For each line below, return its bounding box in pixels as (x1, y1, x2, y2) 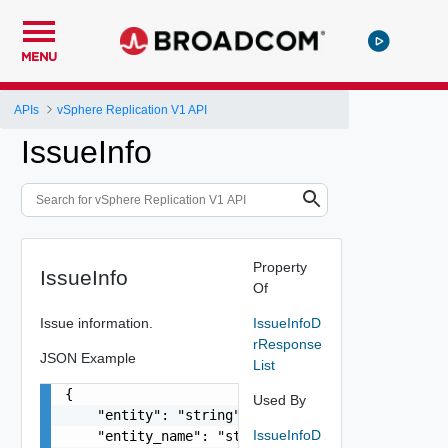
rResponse (252, 335, 322, 352)
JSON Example (39, 349, 136, 366)
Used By (252, 391, 306, 408)
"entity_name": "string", (64, 427, 289, 444)
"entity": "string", (64, 406, 249, 423)
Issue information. (39, 314, 153, 331)
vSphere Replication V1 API (57, 102, 208, 117)
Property (252, 258, 307, 275)
